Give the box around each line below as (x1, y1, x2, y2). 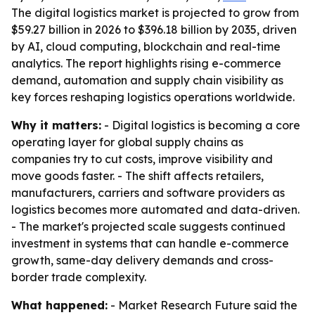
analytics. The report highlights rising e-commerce (11, 56, 281, 70)
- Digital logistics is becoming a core (101, 118, 300, 132)
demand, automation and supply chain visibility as (11, 73, 283, 87)
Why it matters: (11, 118, 101, 132)
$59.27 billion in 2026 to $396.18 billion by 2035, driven (11, 22, 297, 37)
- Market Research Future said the (108, 298, 297, 312)
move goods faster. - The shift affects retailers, (11, 169, 264, 183)
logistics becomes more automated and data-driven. (11, 202, 300, 217)
